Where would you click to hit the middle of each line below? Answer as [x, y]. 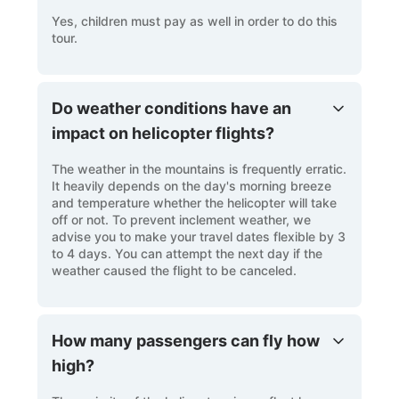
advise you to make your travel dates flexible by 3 [199, 236]
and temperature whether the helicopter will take [195, 202]
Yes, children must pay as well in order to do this [195, 20]
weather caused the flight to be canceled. [175, 270]
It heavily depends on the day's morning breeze [192, 185]
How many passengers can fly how [186, 340]
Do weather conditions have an [172, 108]
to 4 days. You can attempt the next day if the [187, 253]
